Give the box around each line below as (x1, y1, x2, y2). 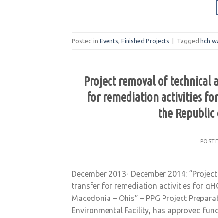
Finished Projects (121, 37, 169, 44)
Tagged (177, 37, 200, 44)
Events (100, 37, 118, 44)
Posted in (72, 37, 100, 44)
